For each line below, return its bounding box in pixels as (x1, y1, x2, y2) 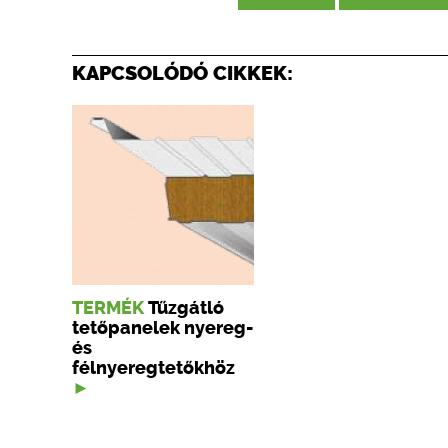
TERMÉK (72, 298, 144, 318)
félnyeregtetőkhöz (72, 358, 235, 378)
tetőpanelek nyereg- (72, 318, 253, 338)
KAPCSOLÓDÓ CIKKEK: (72, 61, 293, 85)
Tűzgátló (148, 298, 224, 318)
